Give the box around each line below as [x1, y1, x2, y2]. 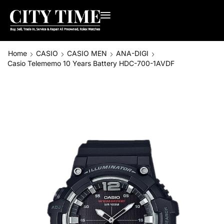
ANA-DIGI [116, 48, 148, 57]
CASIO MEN [67, 48, 107, 57]
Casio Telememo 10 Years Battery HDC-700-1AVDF [7, 58, 174, 67]
